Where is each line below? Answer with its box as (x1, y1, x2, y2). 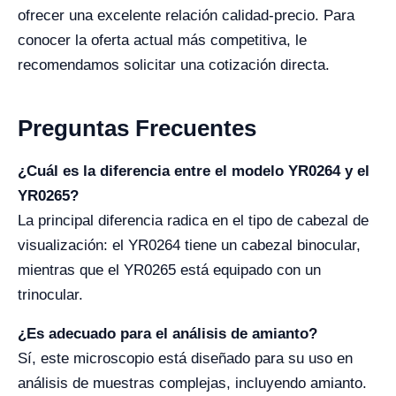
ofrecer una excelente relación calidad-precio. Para (18, 7, 354, 24)
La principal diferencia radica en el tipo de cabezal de (18, 212, 369, 229)
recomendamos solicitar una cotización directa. (18, 57, 330, 73)
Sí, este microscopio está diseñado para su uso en (18, 350, 353, 367)
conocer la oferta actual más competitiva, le (18, 32, 307, 49)
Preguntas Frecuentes (18, 115, 256, 141)
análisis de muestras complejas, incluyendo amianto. (18, 375, 367, 392)
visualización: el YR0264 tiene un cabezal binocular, (18, 237, 361, 254)
